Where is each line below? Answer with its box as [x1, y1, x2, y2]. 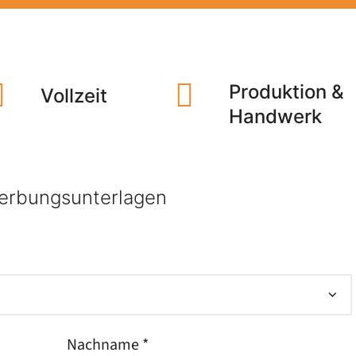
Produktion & [229, 80, 344, 103]
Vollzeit [41, 84, 107, 107]
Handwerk [229, 105, 322, 128]
